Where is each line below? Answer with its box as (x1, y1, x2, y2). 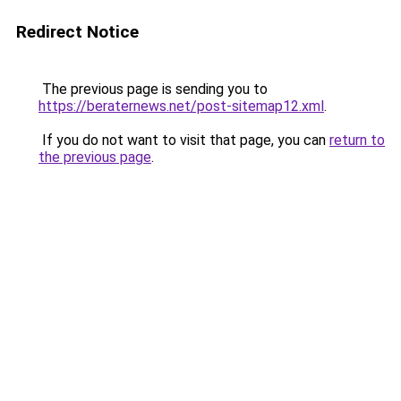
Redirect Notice (16, 21, 139, 42)
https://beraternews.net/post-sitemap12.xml (38, 98, 324, 115)
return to (329, 132, 385, 149)
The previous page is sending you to (38, 81, 268, 98)
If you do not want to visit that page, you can (38, 132, 329, 149)
